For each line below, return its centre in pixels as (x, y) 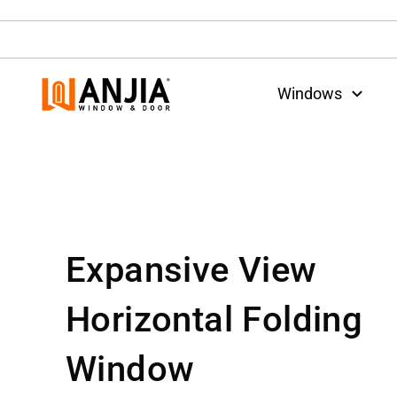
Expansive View (191, 269)
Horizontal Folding (214, 319)
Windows (310, 94)
